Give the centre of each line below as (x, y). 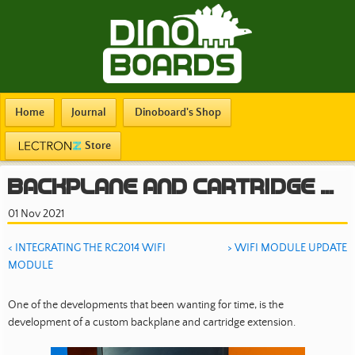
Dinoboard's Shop (178, 113)
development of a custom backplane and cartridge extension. (152, 323)
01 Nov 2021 (36, 214)
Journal (89, 113)
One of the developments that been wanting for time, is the (146, 305)
